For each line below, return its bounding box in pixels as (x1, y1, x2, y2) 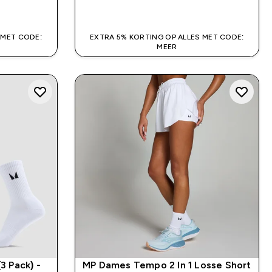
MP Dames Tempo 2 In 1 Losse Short (83, 260, 251, 271)
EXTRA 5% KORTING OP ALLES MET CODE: (90, 32, 244, 41)
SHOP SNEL (147, 2, 201, 13)
